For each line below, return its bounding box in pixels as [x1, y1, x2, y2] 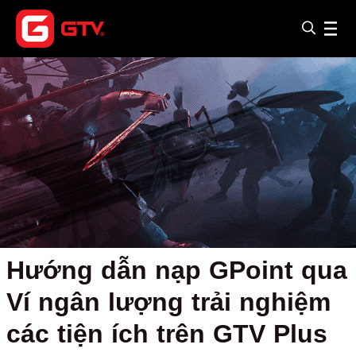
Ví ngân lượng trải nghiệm [6, 288, 331, 316]
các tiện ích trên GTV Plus [6, 319, 327, 348]
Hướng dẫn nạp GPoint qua [6, 256, 347, 284]
